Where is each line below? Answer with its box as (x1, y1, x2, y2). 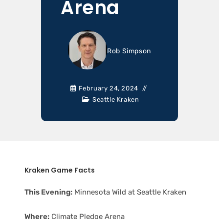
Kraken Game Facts (24, 165, 95, 175)
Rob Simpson (107, 46, 151, 55)
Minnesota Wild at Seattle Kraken (72, 188, 186, 197)
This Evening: (24, 188, 72, 197)
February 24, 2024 (78, 84, 138, 92)
